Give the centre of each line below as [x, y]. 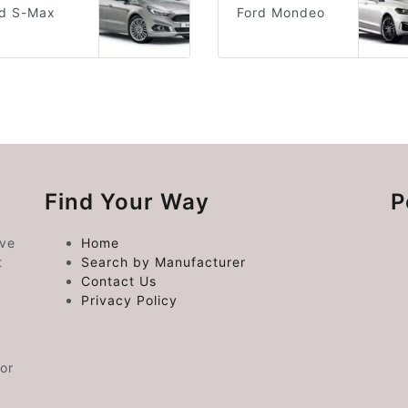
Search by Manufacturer [163, 262]
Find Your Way [127, 202]
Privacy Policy [129, 301]
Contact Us [118, 281]
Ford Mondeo [281, 13]
